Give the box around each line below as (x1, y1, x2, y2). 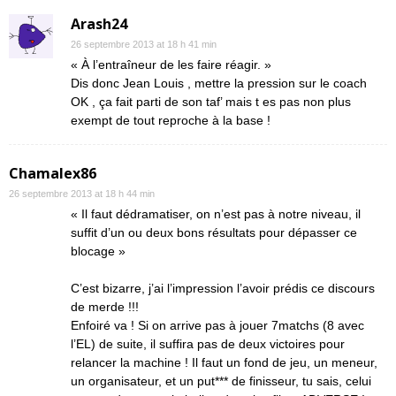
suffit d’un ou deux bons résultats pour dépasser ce (71, 225, 357, 240)
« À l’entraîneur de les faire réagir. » (71, 57, 271, 72)
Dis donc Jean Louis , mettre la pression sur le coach (71, 76, 367, 90)
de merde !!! (71, 300, 139, 314)
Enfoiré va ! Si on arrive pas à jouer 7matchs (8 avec (71, 318, 364, 332)
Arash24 (71, 14, 127, 34)
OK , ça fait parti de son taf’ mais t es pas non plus (71, 95, 351, 109)
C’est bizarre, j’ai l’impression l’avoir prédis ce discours (71, 281, 375, 295)
